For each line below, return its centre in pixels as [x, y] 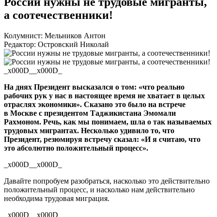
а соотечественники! [58, 15]
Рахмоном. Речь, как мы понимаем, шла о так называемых [108, 122]
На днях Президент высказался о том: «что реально [94, 87]
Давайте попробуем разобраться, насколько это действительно [107, 181]
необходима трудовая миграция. [57, 198]
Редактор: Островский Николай [56, 44]
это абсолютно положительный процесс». [76, 148]
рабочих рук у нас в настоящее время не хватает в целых [104, 95]
